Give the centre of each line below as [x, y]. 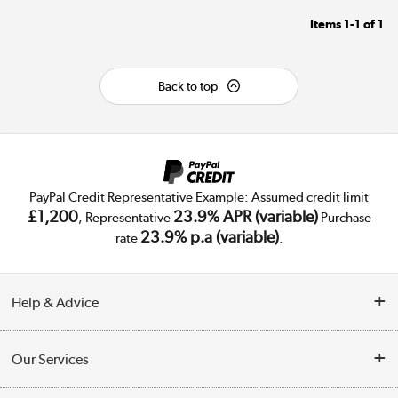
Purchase [344, 217]
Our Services [51, 359]
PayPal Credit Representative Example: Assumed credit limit [199, 197]
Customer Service [58, 350]
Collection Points [56, 388]
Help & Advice [56, 302]
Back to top [187, 86]
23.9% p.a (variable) [209, 236]
